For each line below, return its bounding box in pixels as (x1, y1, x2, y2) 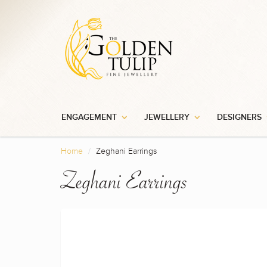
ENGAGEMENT (61, 113, 117, 122)
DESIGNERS (217, 113, 262, 122)
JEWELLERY (144, 113, 190, 122)
